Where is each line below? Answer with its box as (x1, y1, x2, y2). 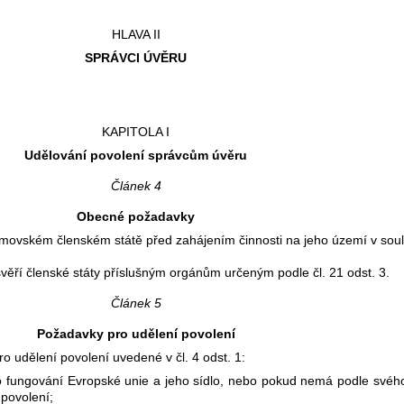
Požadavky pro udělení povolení (36, 326, 235, 341)
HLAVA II (111, 26, 161, 41)
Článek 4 (110, 178, 161, 193)
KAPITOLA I (102, 124, 170, 139)
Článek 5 (110, 295, 161, 310)
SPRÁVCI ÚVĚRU (85, 50, 187, 65)
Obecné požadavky (77, 208, 195, 224)
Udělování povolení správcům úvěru (24, 147, 247, 162)
